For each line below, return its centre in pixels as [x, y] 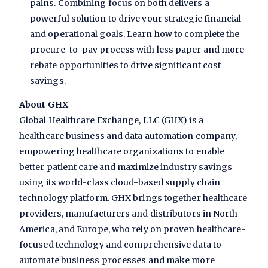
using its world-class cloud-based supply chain [120, 183]
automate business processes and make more [117, 261]
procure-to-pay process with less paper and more [137, 50]
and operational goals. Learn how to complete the [135, 34]
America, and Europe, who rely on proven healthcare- [133, 229]
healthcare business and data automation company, [128, 136]
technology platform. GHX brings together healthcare [133, 198]
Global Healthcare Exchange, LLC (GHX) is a [111, 121]
